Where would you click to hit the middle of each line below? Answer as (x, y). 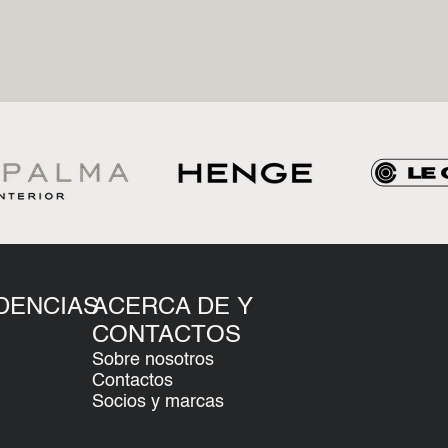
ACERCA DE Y (173, 308)
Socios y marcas (158, 402)
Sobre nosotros (153, 360)
